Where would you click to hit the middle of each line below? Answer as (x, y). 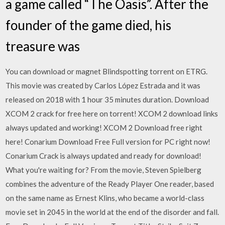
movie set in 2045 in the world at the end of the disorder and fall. (113, 212)
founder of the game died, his (89, 25)
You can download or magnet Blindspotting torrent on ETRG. (107, 71)
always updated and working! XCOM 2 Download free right (104, 127)
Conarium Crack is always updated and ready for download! (104, 155)
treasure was (44, 46)
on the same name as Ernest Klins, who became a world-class (105, 198)
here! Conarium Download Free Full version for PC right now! (108, 141)
